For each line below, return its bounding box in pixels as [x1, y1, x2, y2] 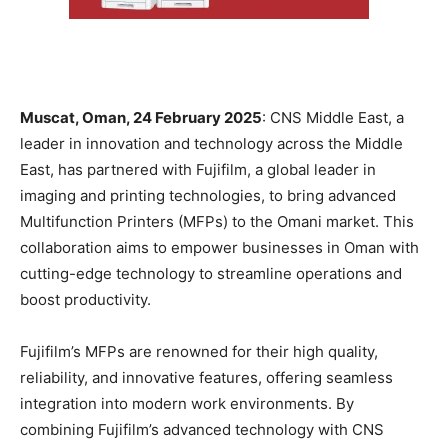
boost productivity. [20, 289, 151, 309]
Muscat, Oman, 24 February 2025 [20, 107, 262, 127]
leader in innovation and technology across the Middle [20, 133, 403, 153]
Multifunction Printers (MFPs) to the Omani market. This [20, 211, 414, 231]
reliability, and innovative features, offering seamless [20, 367, 393, 387]
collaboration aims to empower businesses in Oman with [20, 237, 419, 257]
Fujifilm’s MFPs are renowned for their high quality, [20, 341, 378, 361]
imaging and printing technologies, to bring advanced [20, 185, 396, 205]
